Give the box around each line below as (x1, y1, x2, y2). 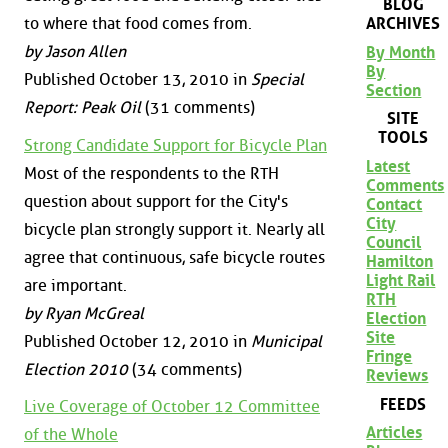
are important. (24, 275, 127, 295)
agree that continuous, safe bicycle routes (24, 247, 325, 267)
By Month (366, 42, 436, 62)
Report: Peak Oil (24, 98, 141, 118)
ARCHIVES (366, 14, 441, 34)
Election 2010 (24, 359, 128, 379)
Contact (366, 194, 423, 214)
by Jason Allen (24, 42, 126, 62)
